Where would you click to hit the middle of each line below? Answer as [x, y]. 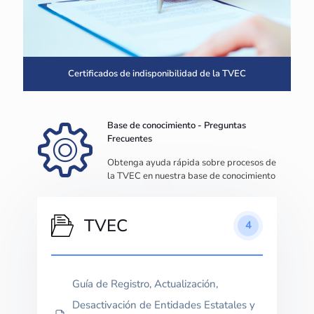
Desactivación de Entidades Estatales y [164, 305]
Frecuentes [130, 138]
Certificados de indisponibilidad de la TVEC [157, 73]
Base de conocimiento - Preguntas [177, 125]
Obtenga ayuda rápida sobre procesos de [192, 162]
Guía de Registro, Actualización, [145, 284]
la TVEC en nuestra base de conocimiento [191, 176]
